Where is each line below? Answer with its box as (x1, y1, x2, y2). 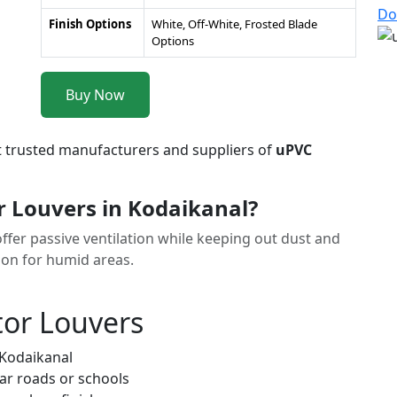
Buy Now (66, 85, 125, 105)
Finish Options (49, 16, 131, 32)
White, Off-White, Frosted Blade (152, 16, 317, 32)
